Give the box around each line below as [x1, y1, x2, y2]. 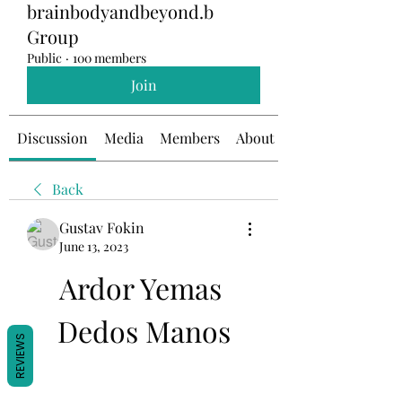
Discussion [17, 128, 88, 147]
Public [27, 49, 62, 66]
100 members [73, 49, 146, 66]
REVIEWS [13, 333, 28, 379]
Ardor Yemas [58, 268, 222, 307]
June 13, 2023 [59, 238, 128, 255]
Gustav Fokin [59, 218, 144, 237]
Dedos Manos [57, 311, 231, 350]
